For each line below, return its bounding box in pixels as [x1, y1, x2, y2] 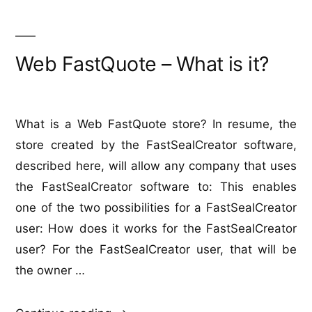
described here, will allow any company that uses [15, 159, 297, 173]
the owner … [15, 263, 85, 278]
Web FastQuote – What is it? [15, 52, 269, 77]
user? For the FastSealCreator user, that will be [15, 242, 297, 257]
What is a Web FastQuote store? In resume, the [15, 117, 297, 132]
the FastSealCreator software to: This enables [15, 180, 297, 194]
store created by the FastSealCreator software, [15, 138, 297, 153]
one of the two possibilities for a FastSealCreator [15, 201, 297, 215]
